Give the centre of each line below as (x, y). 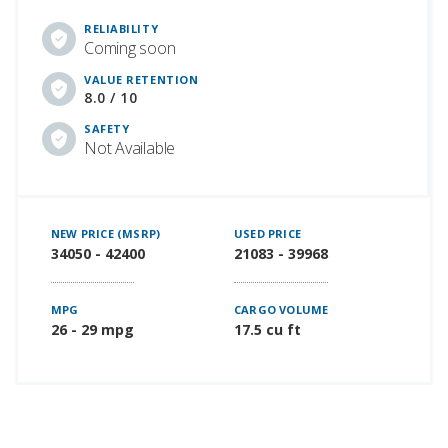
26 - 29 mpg (92, 329)
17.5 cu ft (267, 329)
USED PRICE (267, 233)
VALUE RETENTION (141, 79)
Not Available (130, 147)
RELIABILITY (121, 28)
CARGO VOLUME (281, 309)
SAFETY (107, 128)
